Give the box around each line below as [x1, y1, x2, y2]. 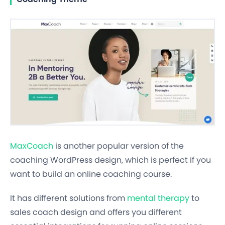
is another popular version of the [53, 140, 184, 152]
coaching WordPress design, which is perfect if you [10, 154, 211, 166]
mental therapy [127, 192, 189, 204]
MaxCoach [10, 140, 53, 152]
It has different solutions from [10, 192, 127, 204]
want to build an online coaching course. [10, 168, 172, 180]
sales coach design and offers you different [10, 206, 182, 218]
